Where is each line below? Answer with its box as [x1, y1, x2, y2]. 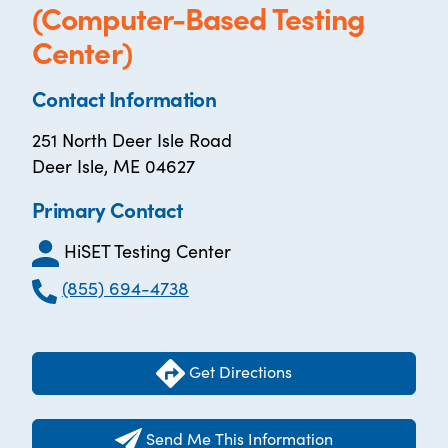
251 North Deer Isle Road [32, 127, 232, 152]
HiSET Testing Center [64, 238, 231, 263]
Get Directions [185, 359, 292, 382]
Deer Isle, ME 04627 [32, 153, 195, 178]
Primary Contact [32, 194, 183, 224]
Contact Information [32, 83, 217, 113]
